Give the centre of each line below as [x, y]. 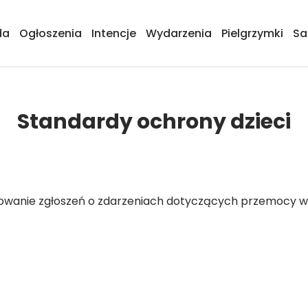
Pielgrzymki [252, 33]
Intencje [114, 33]
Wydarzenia [179, 33]
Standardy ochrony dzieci [154, 122]
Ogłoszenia [51, 33]
